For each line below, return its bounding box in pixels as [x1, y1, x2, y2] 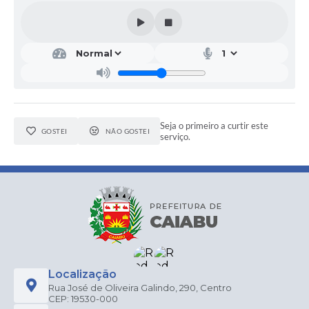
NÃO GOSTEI [105, 127, 150, 136]
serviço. [160, 131, 191, 143]
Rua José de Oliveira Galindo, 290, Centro [48, 282, 232, 294]
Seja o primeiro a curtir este [160, 120, 269, 132]
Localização [48, 268, 117, 281]
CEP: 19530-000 [48, 293, 118, 305]
